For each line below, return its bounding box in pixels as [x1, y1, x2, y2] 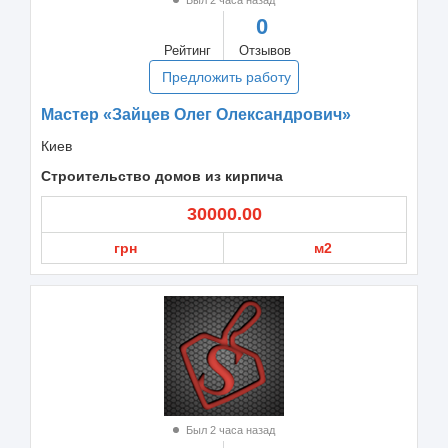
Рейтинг [164, 42, 211, 58]
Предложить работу [162, 68, 291, 85]
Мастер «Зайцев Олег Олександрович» [41, 105, 351, 123]
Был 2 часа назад [183, 423, 275, 436]
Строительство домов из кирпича [41, 167, 283, 184]
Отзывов [239, 42, 291, 58]
